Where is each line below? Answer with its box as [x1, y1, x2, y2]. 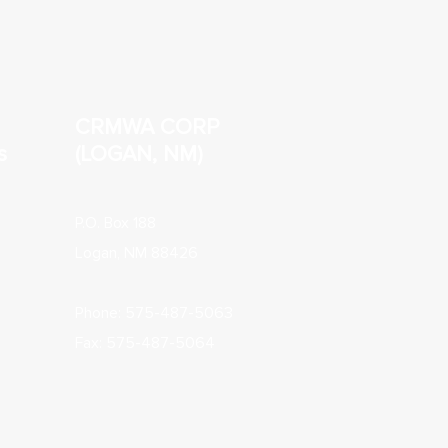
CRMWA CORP [75, 114, 219, 141]
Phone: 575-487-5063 [75, 303, 233, 323]
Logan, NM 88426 [75, 243, 198, 263]
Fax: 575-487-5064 [75, 333, 215, 353]
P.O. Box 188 [75, 213, 156, 233]
